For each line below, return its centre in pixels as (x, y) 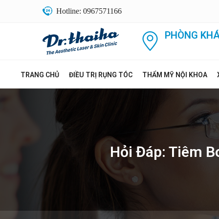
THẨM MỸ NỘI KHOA (175, 75)
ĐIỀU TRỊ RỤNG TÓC (101, 75)
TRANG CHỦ (40, 75)
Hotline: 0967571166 (89, 11)
